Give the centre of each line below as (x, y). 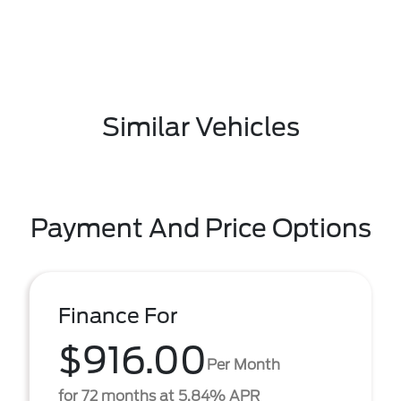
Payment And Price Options (200, 228)
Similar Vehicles (200, 127)
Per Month (243, 364)
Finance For (118, 316)
